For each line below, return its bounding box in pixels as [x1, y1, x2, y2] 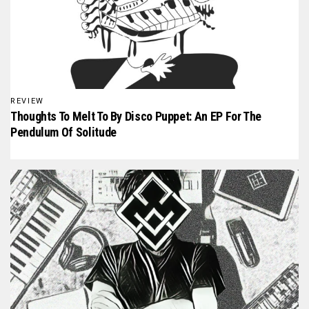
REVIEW [10, 97, 44, 106]
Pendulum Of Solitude [10, 125, 117, 140]
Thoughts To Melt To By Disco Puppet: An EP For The [10, 109, 262, 124]
